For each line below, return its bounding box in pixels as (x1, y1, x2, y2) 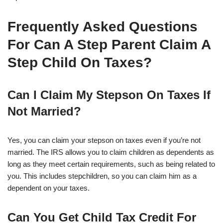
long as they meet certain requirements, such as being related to (7, 160, 215, 169)
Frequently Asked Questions (7, 19, 198, 35)
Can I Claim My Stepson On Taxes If (7, 88, 211, 102)
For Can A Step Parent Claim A (7, 37, 211, 53)
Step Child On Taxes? (7, 55, 152, 71)
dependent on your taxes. (7, 184, 90, 193)
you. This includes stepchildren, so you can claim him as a (7, 172, 197, 181)
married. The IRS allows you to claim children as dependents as (7, 148, 214, 157)
